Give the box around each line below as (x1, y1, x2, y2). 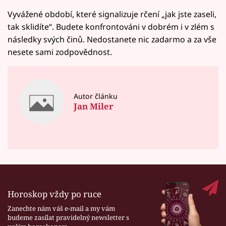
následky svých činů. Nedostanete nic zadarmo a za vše (8, 33, 216, 45)
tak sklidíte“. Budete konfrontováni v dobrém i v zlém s (8, 21, 214, 32)
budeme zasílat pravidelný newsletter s (8, 212, 129, 222)
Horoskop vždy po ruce (8, 188, 101, 200)
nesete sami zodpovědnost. (8, 46, 112, 58)
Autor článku (74, 91, 118, 101)
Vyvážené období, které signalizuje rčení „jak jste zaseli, (8, 8, 216, 20)
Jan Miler (74, 100, 114, 112)
